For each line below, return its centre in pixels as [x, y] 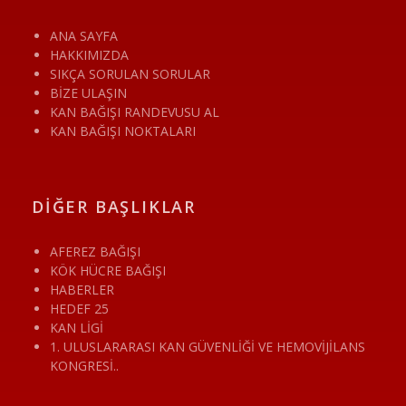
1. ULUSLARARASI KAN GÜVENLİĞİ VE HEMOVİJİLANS [208, 346]
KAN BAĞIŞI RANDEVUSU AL [135, 111]
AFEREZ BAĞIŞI [95, 251]
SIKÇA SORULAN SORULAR [130, 73]
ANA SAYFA [84, 35]
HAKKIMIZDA [89, 54]
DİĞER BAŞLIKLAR [114, 206]
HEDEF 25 [79, 308]
